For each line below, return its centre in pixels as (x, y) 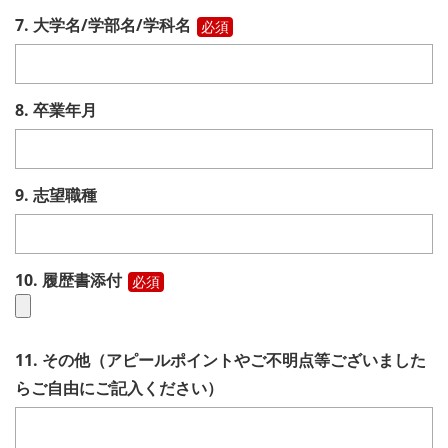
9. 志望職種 (56, 195)
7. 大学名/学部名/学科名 (103, 25)
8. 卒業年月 (56, 110)
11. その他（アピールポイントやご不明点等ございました (220, 360)
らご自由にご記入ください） (119, 388)
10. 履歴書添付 (68, 280)
